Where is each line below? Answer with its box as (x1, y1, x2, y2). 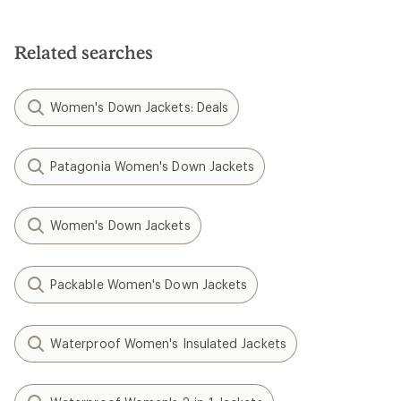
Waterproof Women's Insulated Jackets (50, 335, 286, 351)
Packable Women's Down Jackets (50, 276, 248, 292)
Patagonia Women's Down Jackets (50, 158, 255, 174)
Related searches (14, 40, 153, 63)
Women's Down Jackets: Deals (50, 98, 229, 115)
